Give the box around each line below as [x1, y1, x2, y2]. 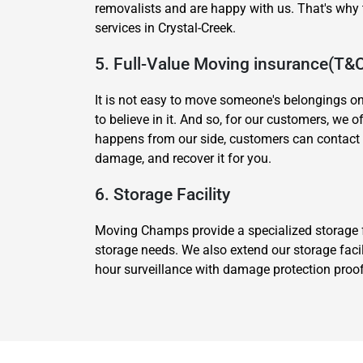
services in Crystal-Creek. [95, 20, 236, 36]
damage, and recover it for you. [95, 151, 271, 166]
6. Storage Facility [95, 185, 230, 204]
